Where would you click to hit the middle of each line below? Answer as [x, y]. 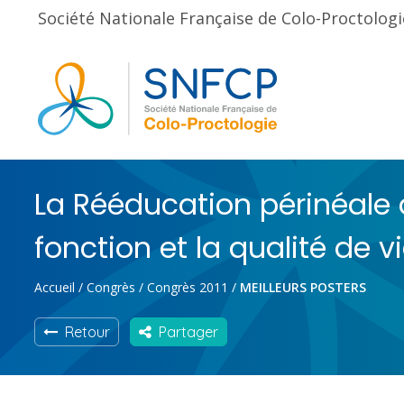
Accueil [55, 287]
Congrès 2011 [188, 287]
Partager [185, 332]
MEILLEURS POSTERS [303, 287]
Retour [84, 332]
